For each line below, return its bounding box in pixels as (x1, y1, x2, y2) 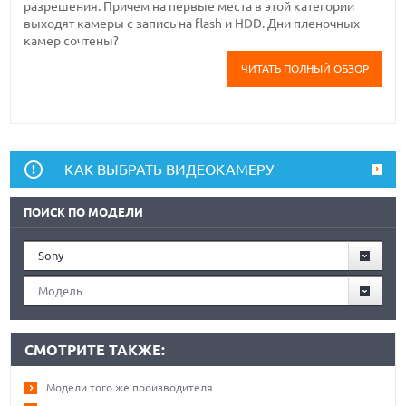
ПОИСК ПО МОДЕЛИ (24, 206, 144, 219)
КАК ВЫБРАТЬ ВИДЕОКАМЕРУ (64, 161, 275, 179)
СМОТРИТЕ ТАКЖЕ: (24, 342, 166, 359)
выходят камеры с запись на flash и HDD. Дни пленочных (24, 16, 361, 32)
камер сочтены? (24, 34, 120, 49)
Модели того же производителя (46, 382, 214, 394)
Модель (38, 285, 83, 298)
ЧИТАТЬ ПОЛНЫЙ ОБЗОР (240, 63, 369, 75)
